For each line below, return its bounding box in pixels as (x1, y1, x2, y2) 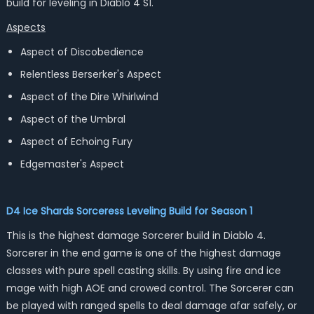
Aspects (6, 20, 46, 34)
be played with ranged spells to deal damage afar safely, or (6, 299, 297, 313)
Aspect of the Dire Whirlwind (20, 90, 158, 104)
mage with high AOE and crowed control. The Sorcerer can (6, 281, 294, 295)
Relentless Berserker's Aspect (20, 67, 161, 81)
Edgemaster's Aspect (20, 157, 124, 171)
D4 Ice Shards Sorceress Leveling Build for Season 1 (6, 204, 252, 218)
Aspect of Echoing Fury (20, 135, 132, 149)
